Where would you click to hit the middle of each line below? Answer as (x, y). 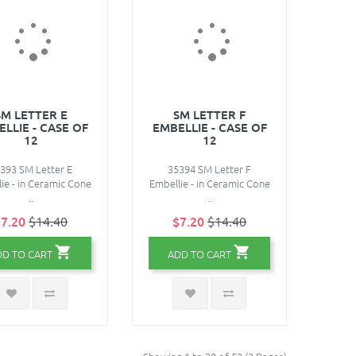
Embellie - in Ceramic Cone (209, 183)
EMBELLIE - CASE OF (209, 127)
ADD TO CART (199, 253)
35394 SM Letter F (209, 168)
